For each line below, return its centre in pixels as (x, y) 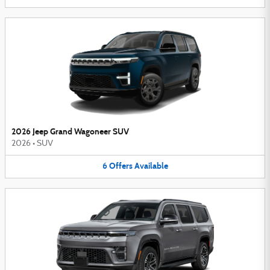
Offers (121, 166)
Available (151, 166)
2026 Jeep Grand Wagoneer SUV (70, 132)
